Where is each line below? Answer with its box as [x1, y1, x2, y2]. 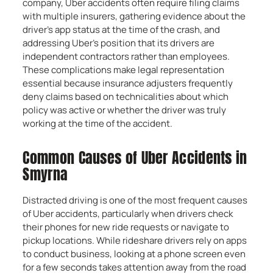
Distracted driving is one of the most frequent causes [23, 194, 248, 207]
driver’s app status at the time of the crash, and [23, 23, 221, 36]
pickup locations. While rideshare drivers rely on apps [23, 234, 247, 247]
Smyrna [23, 163, 68, 185]
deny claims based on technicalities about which [23, 90, 229, 103]
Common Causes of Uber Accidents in [23, 147, 247, 169]
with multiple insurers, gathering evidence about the [23, 10, 246, 23]
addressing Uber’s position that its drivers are [23, 37, 215, 49]
